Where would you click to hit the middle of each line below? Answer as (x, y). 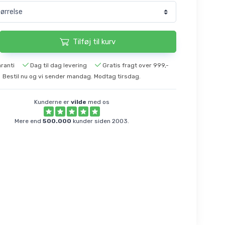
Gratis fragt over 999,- (135, 66)
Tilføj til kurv (94, 41)
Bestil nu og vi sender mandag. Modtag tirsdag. (72, 77)
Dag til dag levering (58, 66)
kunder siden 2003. (100, 121)
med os (98, 102)
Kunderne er (52, 102)
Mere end (28, 121)
